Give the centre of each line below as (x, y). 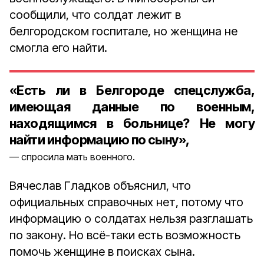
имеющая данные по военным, (132, 107)
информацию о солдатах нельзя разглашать (131, 219)
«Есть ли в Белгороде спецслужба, (132, 90)
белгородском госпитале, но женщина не (123, 31)
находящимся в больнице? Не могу (132, 123)
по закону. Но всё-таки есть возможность (125, 235)
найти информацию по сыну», (100, 140)
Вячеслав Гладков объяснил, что (100, 186)
